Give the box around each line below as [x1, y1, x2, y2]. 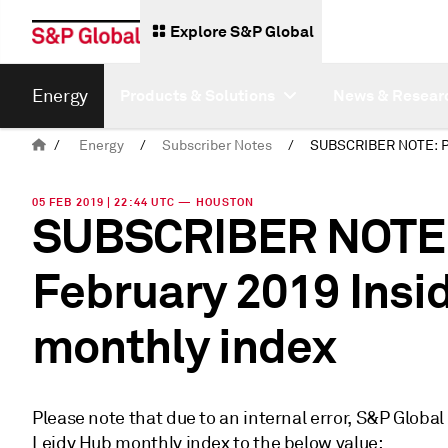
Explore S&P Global [170, 21, 314, 42]
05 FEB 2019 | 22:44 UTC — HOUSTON [32, 195, 255, 209]
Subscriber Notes [162, 137, 272, 154]
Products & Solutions [119, 85, 275, 106]
